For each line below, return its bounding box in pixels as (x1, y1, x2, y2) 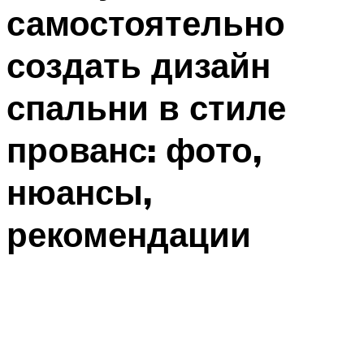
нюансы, (6, 171, 152, 214)
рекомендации (6, 213, 251, 256)
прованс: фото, (6, 128, 262, 171)
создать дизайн (6, 44, 271, 87)
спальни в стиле (6, 86, 286, 129)
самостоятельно (6, 2, 285, 45)
